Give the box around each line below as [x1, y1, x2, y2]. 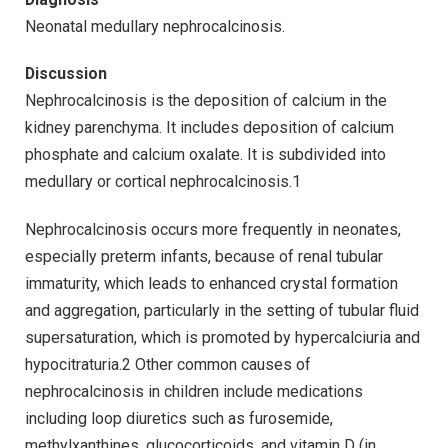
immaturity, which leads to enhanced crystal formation [25, 274, 398, 294]
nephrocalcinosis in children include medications [25, 382, 363, 402]
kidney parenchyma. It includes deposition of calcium [25, 118, 394, 138]
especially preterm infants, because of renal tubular [25, 247, 383, 267]
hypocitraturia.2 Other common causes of [25, 355, 311, 375]
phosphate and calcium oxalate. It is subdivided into [25, 145, 386, 165]
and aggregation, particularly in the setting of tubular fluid [25, 301, 419, 321]
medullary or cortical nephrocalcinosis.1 [25, 172, 301, 192]
